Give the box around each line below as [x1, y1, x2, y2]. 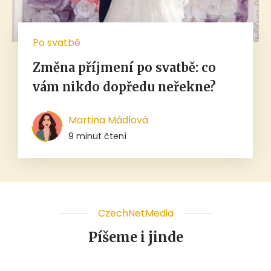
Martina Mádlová [68, 113, 148, 128]
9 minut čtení [68, 130, 126, 143]
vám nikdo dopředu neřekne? [33, 79, 216, 95]
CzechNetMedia [97, 206, 174, 221]
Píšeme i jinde [88, 229, 183, 246]
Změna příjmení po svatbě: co [33, 60, 216, 76]
